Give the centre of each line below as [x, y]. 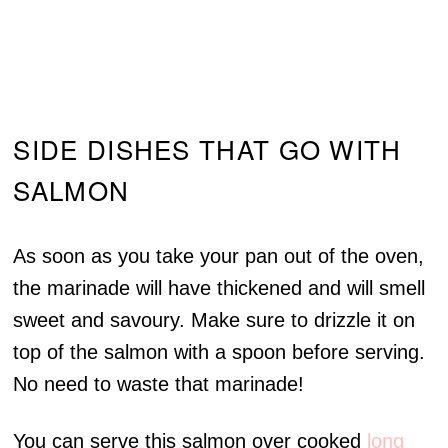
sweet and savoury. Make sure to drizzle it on [214, 320]
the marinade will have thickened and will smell [219, 288]
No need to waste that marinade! [159, 384]
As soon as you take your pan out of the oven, [219, 256]
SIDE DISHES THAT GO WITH [207, 149]
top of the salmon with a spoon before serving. [219, 352]
